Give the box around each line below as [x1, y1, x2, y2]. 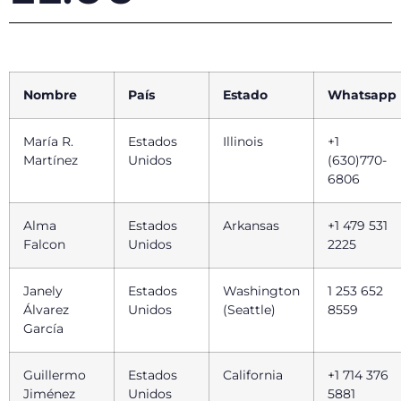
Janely [23, 282, 63, 299]
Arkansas [223, 217, 279, 234]
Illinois [223, 132, 263, 149]
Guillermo [23, 366, 86, 383]
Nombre [23, 86, 77, 103]
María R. [23, 132, 73, 149]
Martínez [23, 151, 81, 168]
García [23, 320, 67, 337]
